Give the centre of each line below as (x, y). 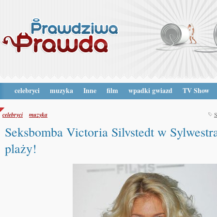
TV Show (196, 90)
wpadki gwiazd (150, 90)
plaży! (21, 148)
